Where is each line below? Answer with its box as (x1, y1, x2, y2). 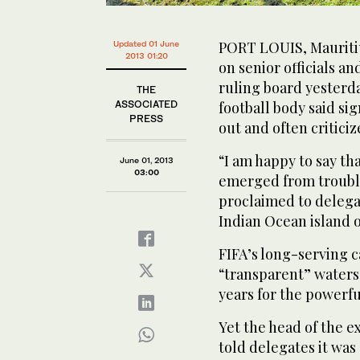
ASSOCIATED (115, 97, 178, 110)
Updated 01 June (113, 38, 179, 48)
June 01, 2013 (119, 154, 174, 165)
